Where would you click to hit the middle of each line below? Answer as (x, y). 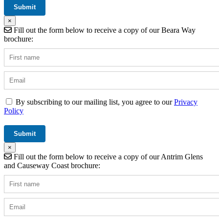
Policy (14, 110)
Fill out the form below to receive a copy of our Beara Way (104, 30)
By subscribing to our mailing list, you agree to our (95, 102)
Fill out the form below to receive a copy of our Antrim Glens (107, 156)
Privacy (186, 102)
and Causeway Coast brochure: (52, 165)
